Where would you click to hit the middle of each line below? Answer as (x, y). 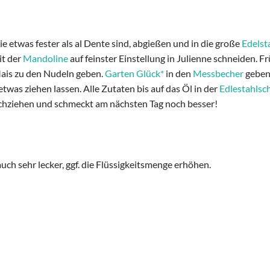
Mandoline (46, 58)
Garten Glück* (134, 74)
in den (178, 74)
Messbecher (218, 74)
